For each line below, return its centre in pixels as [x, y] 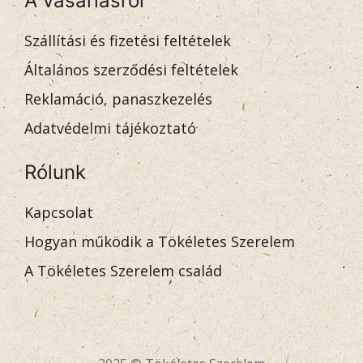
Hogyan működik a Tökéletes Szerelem [160, 242]
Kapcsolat [59, 213]
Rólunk [55, 173]
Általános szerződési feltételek [131, 70]
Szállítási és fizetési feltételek [128, 41]
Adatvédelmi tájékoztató [110, 128]
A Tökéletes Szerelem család [123, 271]
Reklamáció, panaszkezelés [118, 99]
